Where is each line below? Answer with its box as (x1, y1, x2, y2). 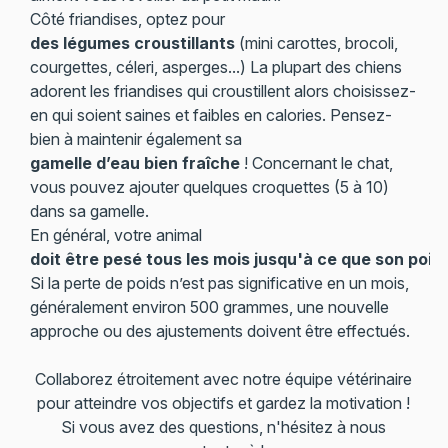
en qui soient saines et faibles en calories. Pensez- (29, 105, 392, 125)
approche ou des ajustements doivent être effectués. (29, 321, 410, 341)
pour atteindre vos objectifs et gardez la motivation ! (37, 393, 411, 413)
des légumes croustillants (29, 33, 235, 53)
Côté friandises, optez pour (29, 9, 225, 29)
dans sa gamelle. (29, 201, 149, 221)
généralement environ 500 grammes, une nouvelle (29, 297, 389, 317)
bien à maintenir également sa (29, 129, 242, 149)
